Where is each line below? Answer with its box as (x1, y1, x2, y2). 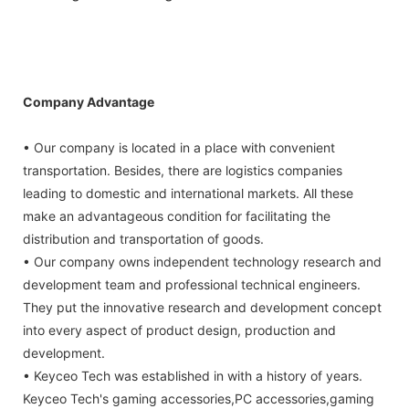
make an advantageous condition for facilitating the (23, 208, 330, 225)
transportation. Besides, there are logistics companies (23, 163, 342, 179)
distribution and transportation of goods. (23, 231, 264, 247)
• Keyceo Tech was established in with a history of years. (23, 368, 362, 384)
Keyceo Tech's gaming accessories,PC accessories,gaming (23, 391, 374, 407)
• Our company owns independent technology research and (23, 254, 382, 270)
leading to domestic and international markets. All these (23, 185, 353, 202)
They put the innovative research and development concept (23, 299, 382, 316)
